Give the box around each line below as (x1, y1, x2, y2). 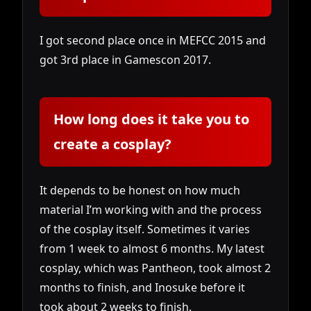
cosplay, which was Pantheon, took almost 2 (40, 260, 271, 276)
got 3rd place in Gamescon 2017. (40, 52, 211, 68)
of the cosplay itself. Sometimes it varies (40, 221, 250, 237)
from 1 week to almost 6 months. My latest (40, 241, 264, 257)
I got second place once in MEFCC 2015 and (40, 33, 266, 49)
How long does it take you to (53, 110, 249, 129)
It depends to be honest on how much (40, 183, 240, 199)
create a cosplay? (53, 135, 171, 154)
